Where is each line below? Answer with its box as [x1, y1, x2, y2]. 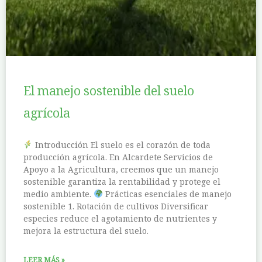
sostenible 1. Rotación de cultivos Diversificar [23, 201, 208, 212]
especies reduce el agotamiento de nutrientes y [23, 213, 217, 225]
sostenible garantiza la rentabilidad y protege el [23, 176, 220, 188]
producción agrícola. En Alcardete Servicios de [23, 151, 213, 163]
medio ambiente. [23, 188, 94, 200]
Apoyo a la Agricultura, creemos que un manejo [23, 164, 219, 175]
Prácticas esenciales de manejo [102, 188, 232, 200]
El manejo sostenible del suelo [23, 82, 194, 99]
